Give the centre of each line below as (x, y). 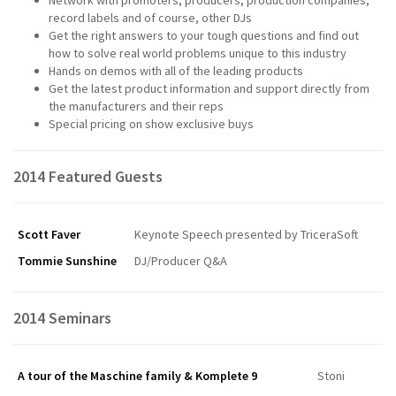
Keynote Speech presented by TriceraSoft (246, 234)
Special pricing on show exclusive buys (151, 123)
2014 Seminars (62, 317)
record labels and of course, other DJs (150, 17)
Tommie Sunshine (67, 260)
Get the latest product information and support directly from (209, 88)
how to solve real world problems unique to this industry (198, 53)
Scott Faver (49, 234)
